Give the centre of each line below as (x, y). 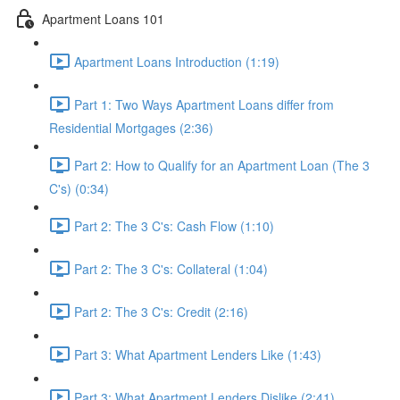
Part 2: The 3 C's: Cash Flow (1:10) (174, 225)
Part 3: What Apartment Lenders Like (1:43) (198, 354)
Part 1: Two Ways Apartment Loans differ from (204, 104)
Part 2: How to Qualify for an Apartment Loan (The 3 (222, 165)
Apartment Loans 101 (103, 18)
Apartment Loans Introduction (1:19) (177, 61)
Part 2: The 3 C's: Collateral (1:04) (171, 268)
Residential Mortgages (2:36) (131, 128)
